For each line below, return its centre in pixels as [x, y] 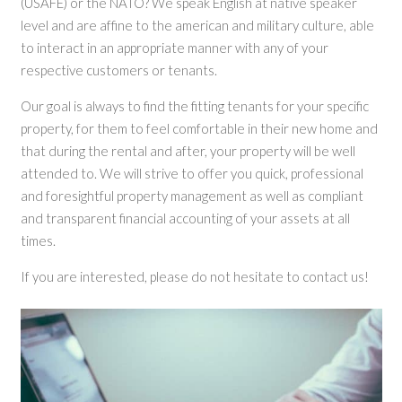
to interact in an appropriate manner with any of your [174, 48]
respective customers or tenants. [118, 70]
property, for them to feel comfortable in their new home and [199, 129]
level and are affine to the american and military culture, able [197, 26]
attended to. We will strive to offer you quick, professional [192, 174]
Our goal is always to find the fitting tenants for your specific [194, 106]
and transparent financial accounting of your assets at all [185, 218]
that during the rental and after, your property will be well [188, 151]
